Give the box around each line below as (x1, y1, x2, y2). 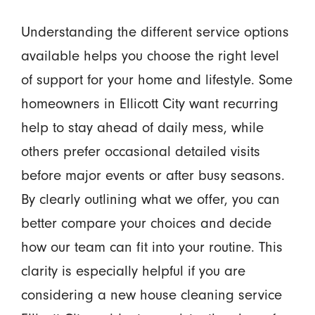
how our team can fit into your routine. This (20, 238, 283, 256)
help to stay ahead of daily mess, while (20, 119, 264, 136)
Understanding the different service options (20, 23, 289, 41)
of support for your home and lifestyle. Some (20, 71, 292, 89)
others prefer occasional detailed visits (20, 143, 260, 160)
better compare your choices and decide (20, 214, 271, 232)
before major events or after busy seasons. (20, 167, 285, 184)
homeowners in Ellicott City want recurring (20, 95, 278, 112)
